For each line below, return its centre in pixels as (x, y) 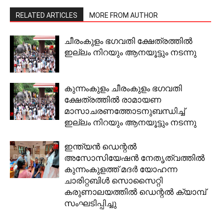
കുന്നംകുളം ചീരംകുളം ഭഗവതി (123, 88)
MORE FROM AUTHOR (124, 15)
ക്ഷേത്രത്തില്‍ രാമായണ (113, 100)
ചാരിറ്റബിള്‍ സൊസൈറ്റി (113, 181)
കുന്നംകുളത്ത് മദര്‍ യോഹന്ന (121, 169)
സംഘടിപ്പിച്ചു (90, 203)
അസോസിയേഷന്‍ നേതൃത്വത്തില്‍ (134, 158)
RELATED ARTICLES (47, 15)
